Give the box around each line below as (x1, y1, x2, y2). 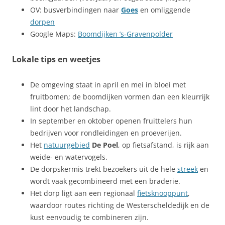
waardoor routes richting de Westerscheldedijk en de (30, 200, 209, 210)
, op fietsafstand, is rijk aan (118, 140, 209, 150)
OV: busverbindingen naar (30, 5, 121, 15)
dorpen (30, 17, 55, 27)
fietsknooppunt (137, 188, 188, 198)
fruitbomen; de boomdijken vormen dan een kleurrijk (30, 91, 209, 101)
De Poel (92, 140, 118, 150)
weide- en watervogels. (30, 152, 107, 162)
